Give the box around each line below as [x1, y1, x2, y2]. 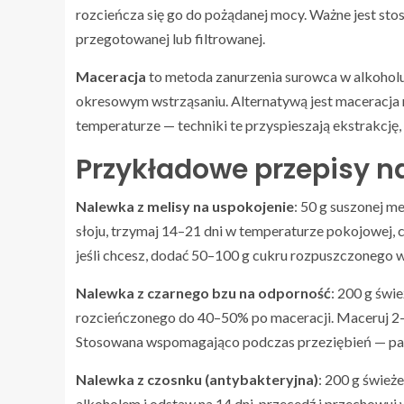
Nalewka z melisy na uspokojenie [76, 197, 294, 216]
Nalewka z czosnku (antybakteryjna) [76, 371, 318, 389]
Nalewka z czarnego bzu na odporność [76, 284, 331, 302]
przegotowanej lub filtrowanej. [76, 30, 265, 48]
